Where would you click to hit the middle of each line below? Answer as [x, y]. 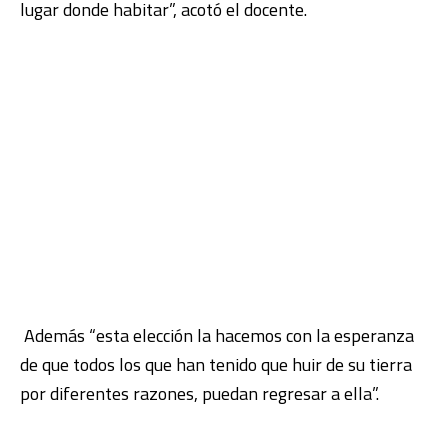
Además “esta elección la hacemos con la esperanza [219, 336]
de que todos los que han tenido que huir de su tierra [216, 365]
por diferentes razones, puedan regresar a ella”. [199, 394]
